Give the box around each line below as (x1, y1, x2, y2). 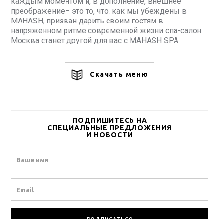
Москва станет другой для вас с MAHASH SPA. (11, 36, 180, 45)
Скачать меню (88, 70, 149, 79)
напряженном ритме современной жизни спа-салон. (11, 26, 203, 36)
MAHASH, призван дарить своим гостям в (11, 16, 163, 26)
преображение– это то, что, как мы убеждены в (11, 6, 187, 16)
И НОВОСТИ (86, 131, 133, 139)
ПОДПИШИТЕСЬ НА (72, 116, 147, 125)
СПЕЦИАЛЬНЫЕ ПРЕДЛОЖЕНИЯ (47, 124, 172, 132)
